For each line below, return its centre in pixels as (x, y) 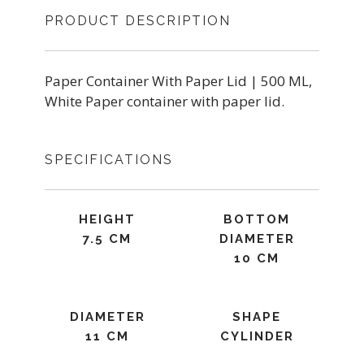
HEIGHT (107, 219)
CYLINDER (257, 336)
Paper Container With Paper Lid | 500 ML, (178, 81)
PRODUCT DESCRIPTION (138, 21)
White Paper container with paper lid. (165, 101)
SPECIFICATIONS (109, 160)
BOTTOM (257, 219)
